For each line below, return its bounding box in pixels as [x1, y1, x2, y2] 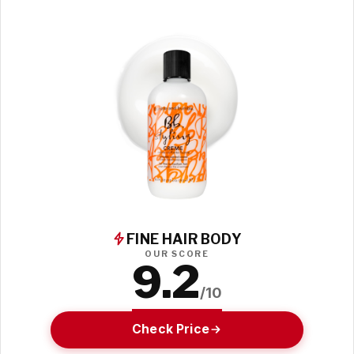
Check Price [132, 322, 209, 337]
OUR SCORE [145, 248, 209, 259]
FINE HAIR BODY [126, 230, 242, 247]
